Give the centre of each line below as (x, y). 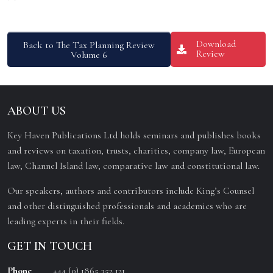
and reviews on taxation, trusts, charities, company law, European (136, 151)
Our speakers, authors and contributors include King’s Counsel (131, 191)
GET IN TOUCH (50, 246)
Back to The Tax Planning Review (89, 45)
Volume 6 (89, 55)
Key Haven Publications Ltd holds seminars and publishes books (134, 135)
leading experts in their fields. (66, 221)
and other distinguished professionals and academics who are (127, 206)
